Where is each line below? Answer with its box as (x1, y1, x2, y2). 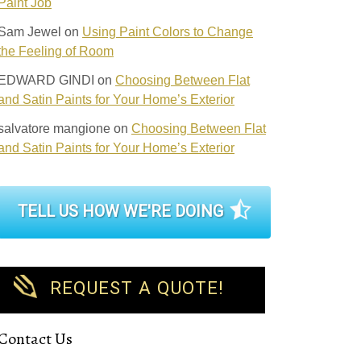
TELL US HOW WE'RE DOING (17, 201, 223, 221)
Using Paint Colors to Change (82, 24, 253, 39)
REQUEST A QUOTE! (50, 277, 224, 299)
